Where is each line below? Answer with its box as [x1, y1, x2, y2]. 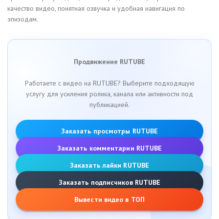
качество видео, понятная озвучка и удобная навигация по [7, 4, 185, 13]
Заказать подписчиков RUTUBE [58, 177, 161, 187]
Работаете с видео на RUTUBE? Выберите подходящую [24, 79, 195, 88]
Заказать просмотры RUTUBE [61, 126, 158, 135]
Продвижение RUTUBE [74, 57, 145, 66]
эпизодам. [7, 15, 38, 23]
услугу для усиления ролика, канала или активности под [26, 89, 193, 98]
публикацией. [89, 100, 130, 109]
